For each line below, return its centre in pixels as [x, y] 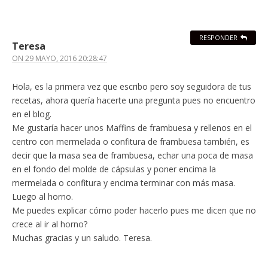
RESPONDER [218, 38]
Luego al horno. [42, 197]
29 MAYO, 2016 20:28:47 [66, 59]
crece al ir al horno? [50, 224]
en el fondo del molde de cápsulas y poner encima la [114, 169]
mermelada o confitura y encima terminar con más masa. [124, 183]
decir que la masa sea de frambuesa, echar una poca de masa [133, 156]
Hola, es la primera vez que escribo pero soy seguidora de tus [132, 87]
